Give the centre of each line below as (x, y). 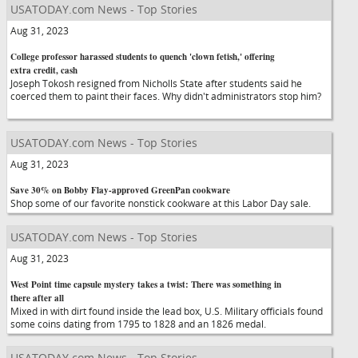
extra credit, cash (44, 70)
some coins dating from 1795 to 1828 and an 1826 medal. (145, 324)
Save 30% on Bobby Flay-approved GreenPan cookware (120, 190)
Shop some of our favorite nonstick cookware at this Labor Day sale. (168, 203)
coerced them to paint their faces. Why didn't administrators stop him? (166, 96)
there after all (37, 298)
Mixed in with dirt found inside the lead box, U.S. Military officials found (167, 311)
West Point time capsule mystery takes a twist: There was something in (146, 284)
